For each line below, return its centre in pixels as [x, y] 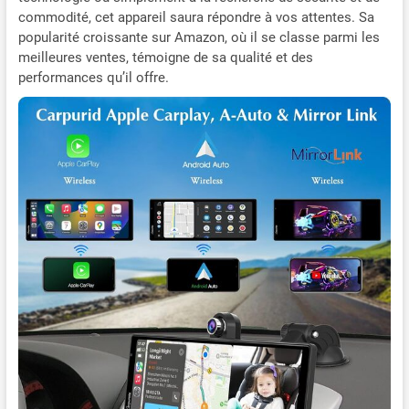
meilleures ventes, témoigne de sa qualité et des [165, 58]
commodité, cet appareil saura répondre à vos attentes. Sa [196, 18]
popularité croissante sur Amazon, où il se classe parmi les [199, 38]
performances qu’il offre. [93, 78]
